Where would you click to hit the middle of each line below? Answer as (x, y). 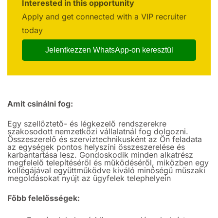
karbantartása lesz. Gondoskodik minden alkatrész (100, 155)
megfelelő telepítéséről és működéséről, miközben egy (108, 163)
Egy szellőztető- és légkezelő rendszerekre (87, 124)
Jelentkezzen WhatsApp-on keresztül (109, 50)
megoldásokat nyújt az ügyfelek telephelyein (89, 178)
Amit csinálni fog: (40, 104)
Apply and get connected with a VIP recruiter (104, 17)
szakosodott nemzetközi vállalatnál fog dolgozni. (98, 131)
